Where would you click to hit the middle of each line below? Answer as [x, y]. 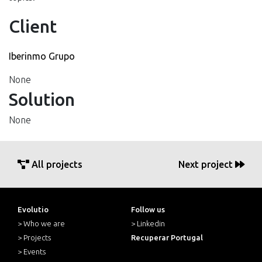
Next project [207, 165]
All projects [56, 165]
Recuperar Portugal [167, 238]
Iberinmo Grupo [42, 56]
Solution [42, 100]
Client [33, 27]
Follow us [148, 210]
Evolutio [33, 210]
